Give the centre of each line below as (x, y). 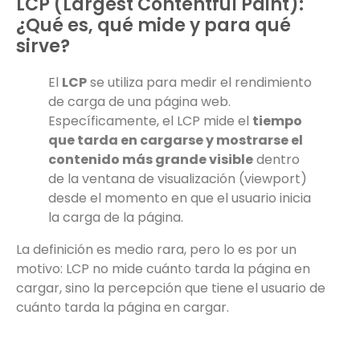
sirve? (43, 47)
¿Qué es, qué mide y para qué (153, 26)
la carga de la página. (116, 218)
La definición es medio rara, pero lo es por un (156, 250)
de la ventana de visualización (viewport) (178, 179)
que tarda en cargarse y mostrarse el (176, 141)
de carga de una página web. (139, 102)
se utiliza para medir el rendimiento (199, 83)
